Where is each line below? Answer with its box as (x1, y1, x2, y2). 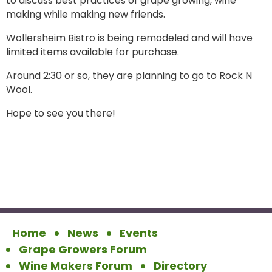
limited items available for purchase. (6, 45, 182, 59)
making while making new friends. (6, 7, 168, 21)
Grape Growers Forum (19, 242, 147, 257)
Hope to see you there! (6, 106, 115, 120)
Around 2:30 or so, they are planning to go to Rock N (6, 69, 252, 83)
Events (120, 225, 158, 240)
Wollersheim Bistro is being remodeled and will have (6, 31, 253, 45)
